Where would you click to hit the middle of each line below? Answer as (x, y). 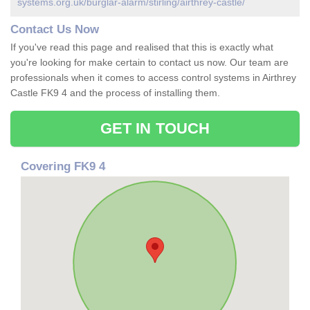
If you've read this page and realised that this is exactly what (142, 47)
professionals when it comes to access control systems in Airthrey (153, 78)
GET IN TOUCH (155, 129)
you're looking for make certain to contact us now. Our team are (149, 63)
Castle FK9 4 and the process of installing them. (117, 93)
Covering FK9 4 (63, 167)
